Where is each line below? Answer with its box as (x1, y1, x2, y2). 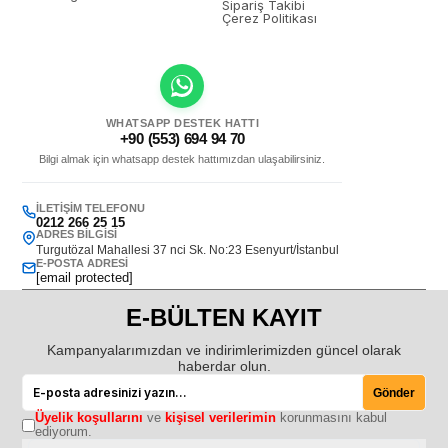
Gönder (372, 385, 415, 400)
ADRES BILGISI (36, 228, 118, 240)
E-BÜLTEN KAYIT (126, 304, 322, 331)
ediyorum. (34, 424, 92, 439)
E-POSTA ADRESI (36, 257, 129, 269)
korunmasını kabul (275, 410, 387, 425)
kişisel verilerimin (164, 410, 276, 425)
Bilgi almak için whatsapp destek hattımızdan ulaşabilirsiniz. (39, 153, 326, 165)
